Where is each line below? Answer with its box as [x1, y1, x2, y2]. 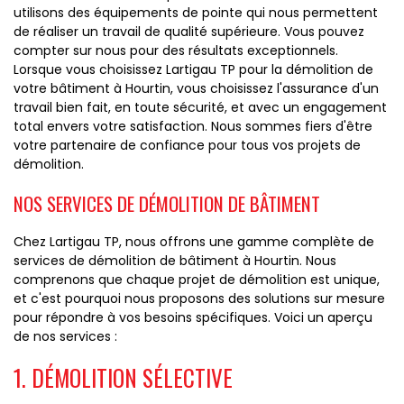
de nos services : [14, 327, 117, 345]
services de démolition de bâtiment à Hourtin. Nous [14, 252, 336, 270]
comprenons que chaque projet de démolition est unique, [14, 271, 380, 289]
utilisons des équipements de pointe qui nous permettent [14, 4, 378, 22]
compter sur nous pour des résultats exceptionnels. [14, 41, 338, 60]
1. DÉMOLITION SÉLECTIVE [14, 361, 233, 394]
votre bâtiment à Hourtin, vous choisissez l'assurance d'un [14, 79, 379, 97]
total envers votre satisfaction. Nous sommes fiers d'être [14, 117, 372, 135]
